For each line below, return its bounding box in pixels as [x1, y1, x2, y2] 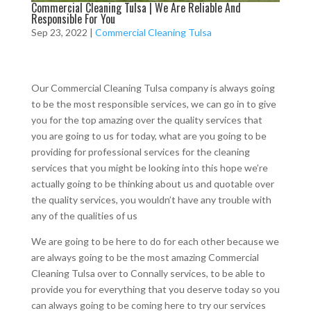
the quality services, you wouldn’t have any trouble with [31, 193, 271, 205]
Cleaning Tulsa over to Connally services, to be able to [31, 267, 265, 279]
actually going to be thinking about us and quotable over [31, 177, 274, 190]
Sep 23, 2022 [31, 26, 87, 38]
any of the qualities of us [31, 209, 137, 221]
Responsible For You [31, 10, 115, 27]
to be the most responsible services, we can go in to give [31, 97, 276, 110]
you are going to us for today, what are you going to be [31, 129, 267, 142]
